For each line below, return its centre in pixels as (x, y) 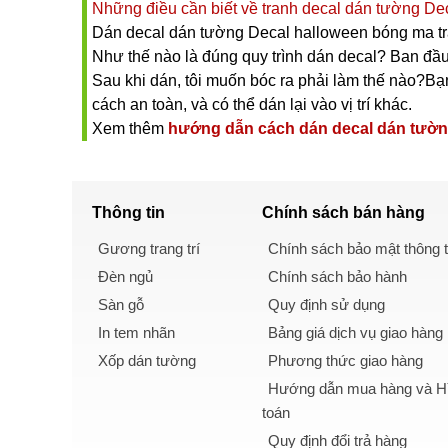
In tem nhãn (136, 332)
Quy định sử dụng (326, 304)
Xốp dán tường (147, 360)
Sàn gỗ (121, 304)
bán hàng (389, 212)
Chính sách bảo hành (337, 276)
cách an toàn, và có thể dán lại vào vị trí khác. (252, 104)
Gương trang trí (149, 248)
